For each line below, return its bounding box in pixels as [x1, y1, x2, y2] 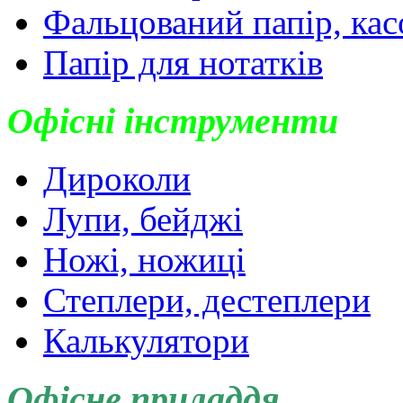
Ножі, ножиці [43, 240, 246, 280]
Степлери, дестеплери [43, 281, 371, 320]
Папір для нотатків [43, 43, 323, 83]
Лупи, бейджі [43, 200, 243, 239]
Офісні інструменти [7, 100, 338, 141]
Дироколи [43, 159, 191, 199]
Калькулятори [43, 321, 249, 361]
